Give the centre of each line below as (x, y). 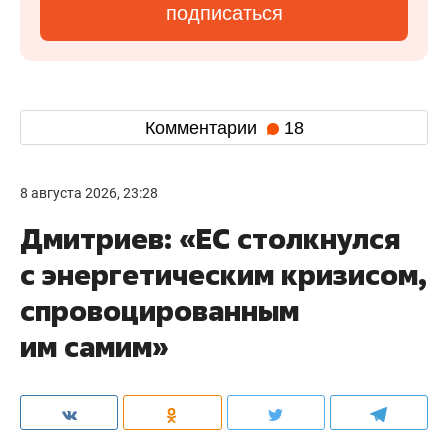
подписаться (224, 13)
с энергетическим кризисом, (223, 274)
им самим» (94, 346)
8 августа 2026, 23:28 (89, 193)
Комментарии (203, 127)
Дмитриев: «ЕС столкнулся (210, 238)
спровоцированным (159, 310)
